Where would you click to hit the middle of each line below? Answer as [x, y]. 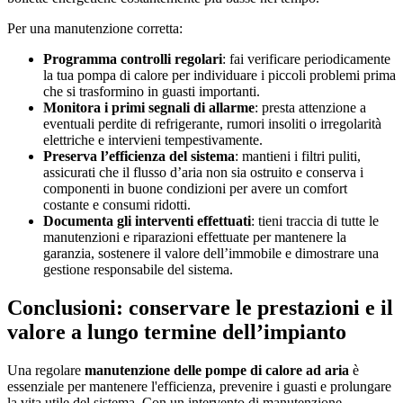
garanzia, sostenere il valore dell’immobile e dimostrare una [211, 253]
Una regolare [46, 370]
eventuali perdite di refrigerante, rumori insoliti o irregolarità [212, 123]
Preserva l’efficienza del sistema [139, 156]
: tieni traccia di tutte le [315, 220]
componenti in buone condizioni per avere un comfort [195, 188]
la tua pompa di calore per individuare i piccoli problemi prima [219, 75]
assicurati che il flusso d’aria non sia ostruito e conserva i [203, 172]
